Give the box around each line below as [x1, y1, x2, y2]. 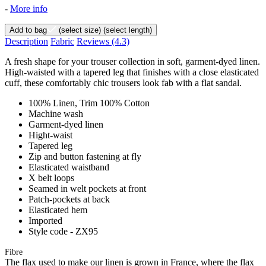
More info [10, 3, 47, 14]
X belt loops [28, 172, 74, 183]
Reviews [77, 36, 112, 46]
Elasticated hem [28, 204, 87, 215]
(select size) [56, 25, 101, 34]
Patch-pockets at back [28, 194, 110, 204]
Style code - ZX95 [28, 226, 98, 236]
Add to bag [9, 25, 47, 34]
